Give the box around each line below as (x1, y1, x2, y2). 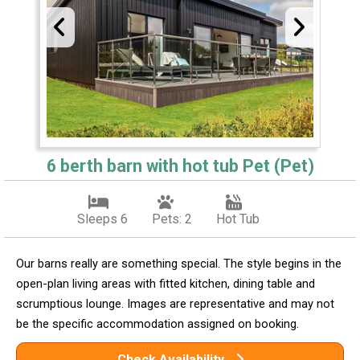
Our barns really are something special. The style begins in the (16, 256, 342, 272)
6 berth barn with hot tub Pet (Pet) (46, 156, 314, 177)
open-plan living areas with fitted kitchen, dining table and (16, 276, 315, 292)
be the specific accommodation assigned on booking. (16, 317, 299, 332)
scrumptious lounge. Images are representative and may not (16, 297, 334, 312)
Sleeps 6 (76, 211, 128, 227)
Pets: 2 (151, 211, 192, 227)
